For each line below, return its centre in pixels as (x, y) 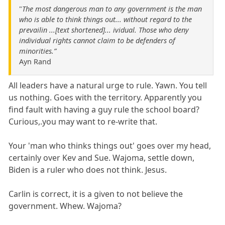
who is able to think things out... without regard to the (105, 20)
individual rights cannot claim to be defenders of (97, 41)
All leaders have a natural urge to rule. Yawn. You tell (108, 86)
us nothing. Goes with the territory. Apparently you (105, 98)
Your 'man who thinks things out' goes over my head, (110, 146)
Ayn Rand (35, 62)
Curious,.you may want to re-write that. (83, 122)
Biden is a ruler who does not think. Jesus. (88, 170)
